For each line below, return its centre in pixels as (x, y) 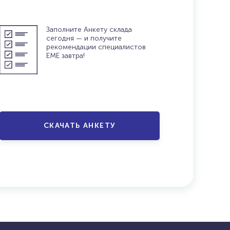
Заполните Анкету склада (89, 30)
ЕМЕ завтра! (66, 56)
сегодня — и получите (84, 38)
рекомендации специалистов (96, 47)
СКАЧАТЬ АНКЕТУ (80, 126)
